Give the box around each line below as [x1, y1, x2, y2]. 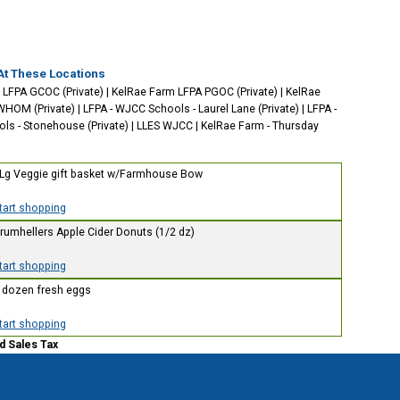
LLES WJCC [137, 120, 193, 132]
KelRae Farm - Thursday [201, 120, 319, 132]
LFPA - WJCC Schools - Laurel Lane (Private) [83, 103, 299, 115]
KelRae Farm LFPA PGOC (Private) [112, 86, 278, 98]
